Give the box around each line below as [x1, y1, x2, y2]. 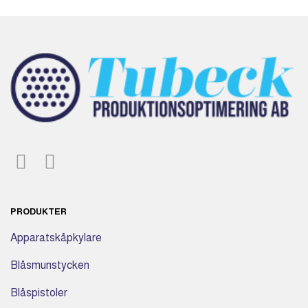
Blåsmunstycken [10, 259, 89, 272]
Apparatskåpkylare [10, 232, 102, 244]
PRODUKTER [10, 206, 67, 217]
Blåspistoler [10, 287, 67, 299]
